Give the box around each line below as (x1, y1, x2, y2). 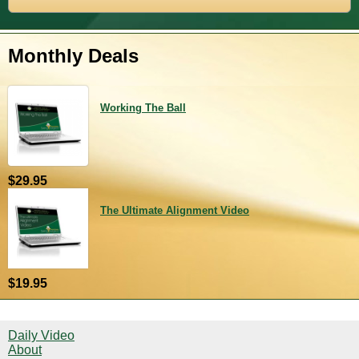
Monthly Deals (8, 45, 139, 67)
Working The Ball (100, 102, 186, 114)
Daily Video (8, 329, 75, 342)
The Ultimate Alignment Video (100, 204, 249, 216)
